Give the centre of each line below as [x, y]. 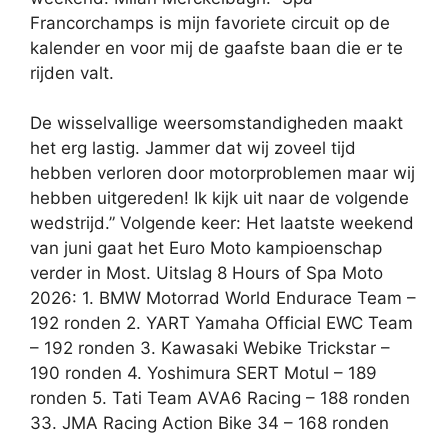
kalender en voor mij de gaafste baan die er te [216, 47]
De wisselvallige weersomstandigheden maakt [216, 123]
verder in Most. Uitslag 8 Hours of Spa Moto [206, 273]
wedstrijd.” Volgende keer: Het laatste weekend [222, 223]
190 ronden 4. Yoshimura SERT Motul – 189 [203, 373]
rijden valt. [72, 72]
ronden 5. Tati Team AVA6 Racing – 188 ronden [220, 398]
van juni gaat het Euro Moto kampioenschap [206, 248]
